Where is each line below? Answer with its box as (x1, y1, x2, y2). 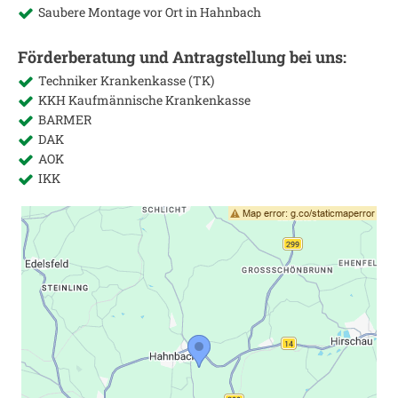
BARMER (38, 111, 92, 128)
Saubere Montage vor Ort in (38, 4, 200, 20)
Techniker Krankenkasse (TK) (38, 72, 214, 89)
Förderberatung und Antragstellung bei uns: (18, 46, 346, 68)
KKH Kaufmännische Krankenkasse (38, 92, 251, 108)
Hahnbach (200, 4, 261, 20)
